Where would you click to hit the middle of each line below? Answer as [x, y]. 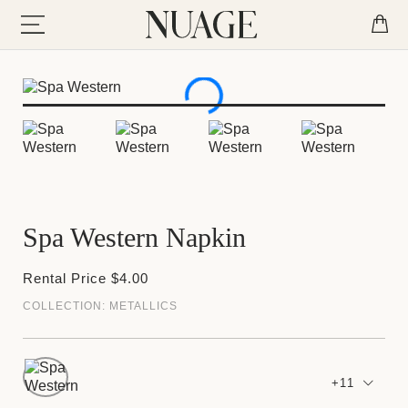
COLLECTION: [66, 306]
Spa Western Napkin [134, 238]
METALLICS [143, 306]
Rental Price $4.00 [86, 279]
